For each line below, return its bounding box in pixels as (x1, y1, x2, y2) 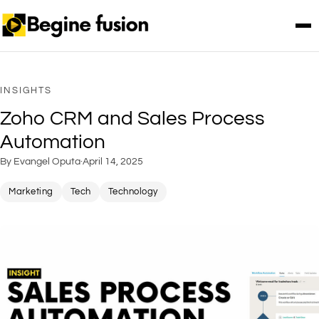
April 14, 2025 (83, 157, 143, 167)
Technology (108, 187, 158, 197)
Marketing (9, 187, 53, 197)
